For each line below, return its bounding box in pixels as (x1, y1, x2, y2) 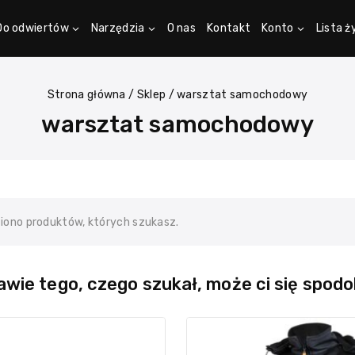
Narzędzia (90, 21, 145, 35)
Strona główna (47, 87, 126, 101)
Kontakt (207, 21, 251, 35)
